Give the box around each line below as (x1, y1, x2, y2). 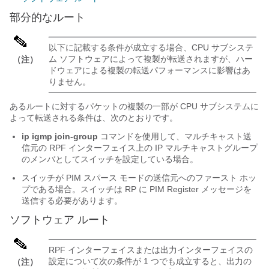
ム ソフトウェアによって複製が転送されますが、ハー (49, 54, 253, 64)
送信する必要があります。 (22, 196, 122, 206)
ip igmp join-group (22, 131, 98, 142)
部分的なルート (10, 11, 85, 24)
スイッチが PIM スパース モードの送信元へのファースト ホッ (22, 173, 256, 183)
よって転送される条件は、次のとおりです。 (10, 113, 178, 123)
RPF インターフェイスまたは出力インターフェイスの (49, 245, 253, 255)
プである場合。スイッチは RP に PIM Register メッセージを (22, 184, 252, 195)
